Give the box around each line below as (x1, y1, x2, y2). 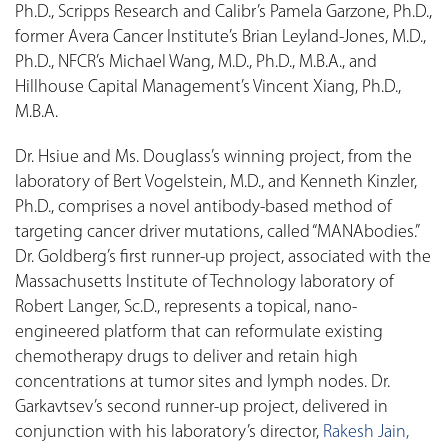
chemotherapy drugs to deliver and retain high (15, 348, 358, 368)
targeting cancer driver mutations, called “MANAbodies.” (15, 223, 418, 243)
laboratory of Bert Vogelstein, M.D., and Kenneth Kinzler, (15, 173, 417, 193)
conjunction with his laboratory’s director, (15, 423, 323, 443)
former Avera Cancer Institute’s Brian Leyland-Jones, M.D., (15, 28, 426, 48)
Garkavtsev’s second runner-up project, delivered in (15, 398, 388, 418)
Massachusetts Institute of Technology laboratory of (15, 273, 394, 293)
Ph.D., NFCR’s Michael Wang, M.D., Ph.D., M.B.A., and (15, 53, 377, 73)
